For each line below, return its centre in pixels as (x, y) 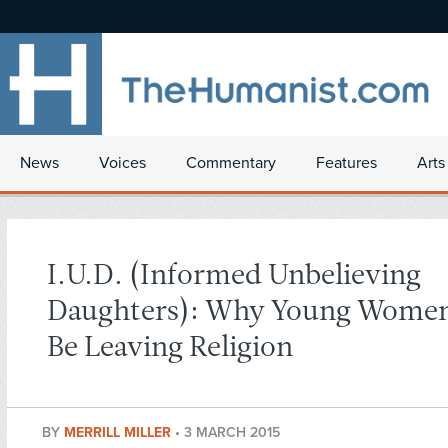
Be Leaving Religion (170, 349)
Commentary (231, 163)
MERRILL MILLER (119, 433)
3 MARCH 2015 (232, 433)
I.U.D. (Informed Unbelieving (234, 277)
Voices (122, 163)
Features (346, 163)
